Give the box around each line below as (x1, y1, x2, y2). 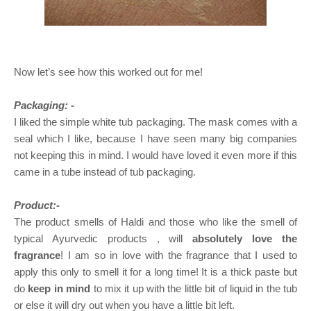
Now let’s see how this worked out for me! (14, 65, 203, 78)
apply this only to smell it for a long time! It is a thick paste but (14, 265, 297, 278)
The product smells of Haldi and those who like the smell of (14, 215, 297, 228)
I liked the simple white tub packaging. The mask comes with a (14, 115, 297, 128)
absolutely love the (192, 232, 298, 244)
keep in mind (28, 282, 91, 294)
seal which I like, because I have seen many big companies (14, 132, 297, 144)
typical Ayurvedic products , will (14, 232, 193, 244)
